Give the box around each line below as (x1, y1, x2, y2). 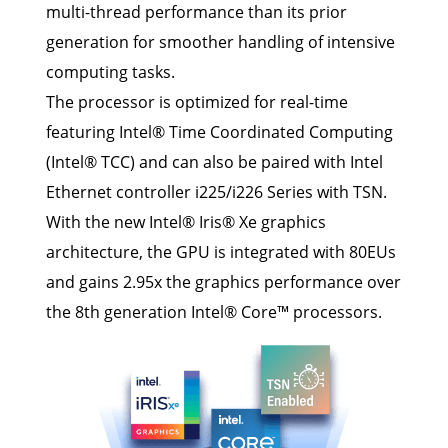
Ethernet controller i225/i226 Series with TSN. (46, 181, 387, 204)
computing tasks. (46, 61, 175, 84)
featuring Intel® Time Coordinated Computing (46, 121, 393, 144)
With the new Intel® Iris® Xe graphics (46, 211, 326, 234)
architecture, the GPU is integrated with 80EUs (46, 241, 396, 264)
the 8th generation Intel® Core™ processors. (46, 301, 382, 324)
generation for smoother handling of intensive (46, 31, 395, 54)
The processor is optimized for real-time (46, 91, 348, 114)
